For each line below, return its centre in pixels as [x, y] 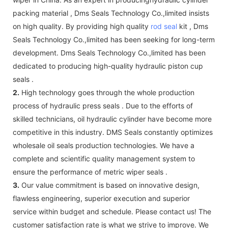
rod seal [164, 26]
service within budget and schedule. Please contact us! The [112, 211]
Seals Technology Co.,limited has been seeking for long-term [114, 39]
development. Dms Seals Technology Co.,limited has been [109, 52]
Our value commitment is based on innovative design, [109, 185]
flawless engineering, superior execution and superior [101, 198]
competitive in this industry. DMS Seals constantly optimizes [113, 132]
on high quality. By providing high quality [82, 26]
